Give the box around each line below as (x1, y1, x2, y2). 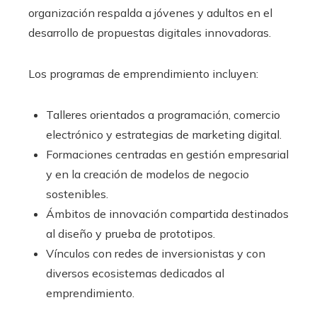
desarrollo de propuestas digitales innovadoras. (28, 25, 271, 40)
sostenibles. (46, 187, 108, 202)
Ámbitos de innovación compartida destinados (46, 207, 289, 221)
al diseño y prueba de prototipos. (46, 226, 215, 241)
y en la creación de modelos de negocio (46, 167, 249, 182)
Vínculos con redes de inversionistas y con (46, 246, 265, 261)
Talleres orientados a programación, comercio (46, 108, 280, 122)
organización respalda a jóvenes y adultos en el (28, 6, 272, 21)
